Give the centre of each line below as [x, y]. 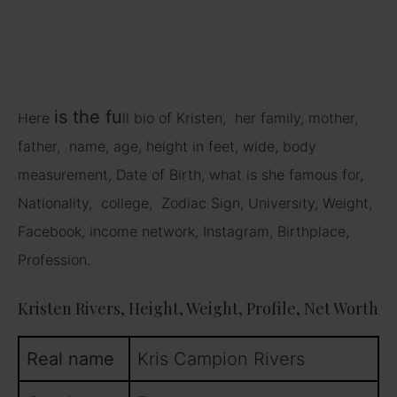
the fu [95, 117]
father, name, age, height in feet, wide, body [167, 146]
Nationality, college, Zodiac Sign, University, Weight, [195, 202]
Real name [70, 358]
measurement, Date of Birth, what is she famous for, [191, 174]
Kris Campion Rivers [221, 358]
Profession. [54, 259]
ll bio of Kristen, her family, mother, [240, 117]
